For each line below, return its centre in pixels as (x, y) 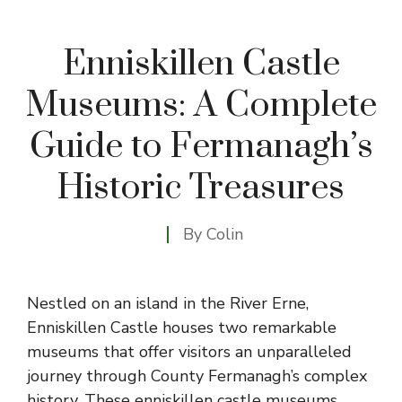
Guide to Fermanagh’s (201, 146)
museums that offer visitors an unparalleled (189, 351)
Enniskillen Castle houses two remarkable (182, 327)
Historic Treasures (201, 188)
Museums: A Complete (201, 105)
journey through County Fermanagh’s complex (197, 376)
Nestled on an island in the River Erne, (168, 303)
